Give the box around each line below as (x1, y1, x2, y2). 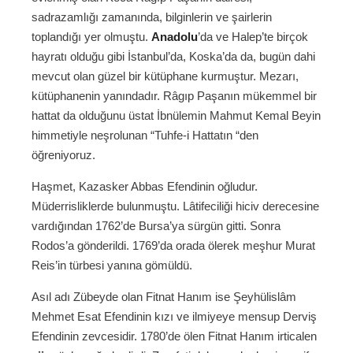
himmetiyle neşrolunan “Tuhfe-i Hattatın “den (32, 128, 258, 143)
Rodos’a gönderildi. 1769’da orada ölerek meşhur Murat (32, 239, 315, 253)
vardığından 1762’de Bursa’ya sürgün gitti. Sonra (32, 219, 281, 233)
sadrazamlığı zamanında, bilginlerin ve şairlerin (32, 10, 272, 24)
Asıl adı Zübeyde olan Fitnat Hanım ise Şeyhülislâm (32, 290, 296, 304)
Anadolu (151, 30, 198, 44)
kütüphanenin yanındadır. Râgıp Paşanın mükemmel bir (32, 89, 317, 103)
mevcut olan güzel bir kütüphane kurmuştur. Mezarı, (32, 69, 299, 84)
